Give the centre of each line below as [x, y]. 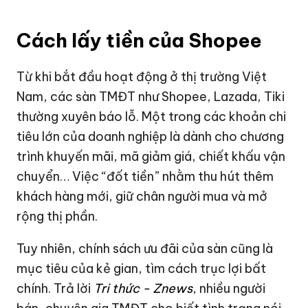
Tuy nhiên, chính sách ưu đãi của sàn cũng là [145, 249]
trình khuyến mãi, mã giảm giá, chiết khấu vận [151, 157]
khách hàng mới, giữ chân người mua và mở [142, 197]
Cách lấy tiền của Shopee [140, 41]
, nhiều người [229, 289]
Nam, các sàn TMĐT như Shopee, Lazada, [141, 97]
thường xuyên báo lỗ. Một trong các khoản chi [152, 117]
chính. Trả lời [55, 289]
